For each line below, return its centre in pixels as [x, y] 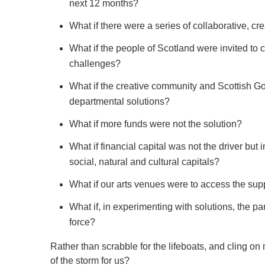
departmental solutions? [119, 101]
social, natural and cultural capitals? [147, 162]
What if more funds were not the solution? [156, 124]
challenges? [95, 64]
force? [82, 222]
